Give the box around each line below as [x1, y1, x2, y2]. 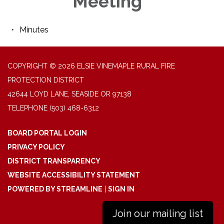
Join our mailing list [112, 207, 203, 219]
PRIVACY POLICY [7, 143, 65, 151]
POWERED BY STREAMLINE [7, 185, 102, 193]
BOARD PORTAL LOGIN [7, 129, 87, 137]
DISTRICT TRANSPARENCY [7, 157, 100, 165]
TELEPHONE [7, 104, 47, 112]
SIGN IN [108, 185, 134, 193]
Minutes [19, 25, 48, 34]
